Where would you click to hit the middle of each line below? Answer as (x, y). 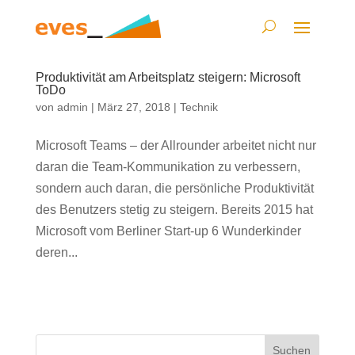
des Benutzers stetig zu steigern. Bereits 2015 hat (174, 210)
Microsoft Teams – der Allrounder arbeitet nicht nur (176, 145)
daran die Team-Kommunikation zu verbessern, (168, 167)
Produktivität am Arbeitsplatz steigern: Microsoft (168, 77)
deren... (56, 252)
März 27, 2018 (134, 107)
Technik (198, 107)
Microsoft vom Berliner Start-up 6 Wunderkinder (168, 231)
